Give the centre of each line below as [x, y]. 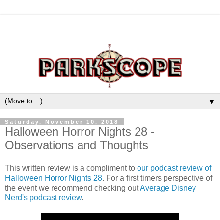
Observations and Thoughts [77, 145]
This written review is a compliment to [71, 168]
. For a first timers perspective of [157, 178]
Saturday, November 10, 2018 [62, 122]
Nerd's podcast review [43, 198]
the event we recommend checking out [72, 188]
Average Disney [168, 188]
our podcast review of [174, 168]
